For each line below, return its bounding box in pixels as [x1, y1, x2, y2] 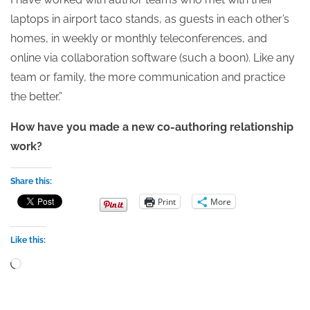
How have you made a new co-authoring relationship [10, 120, 293, 134]
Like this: [10, 235, 46, 245]
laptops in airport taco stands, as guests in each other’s [10, 12, 289, 26]
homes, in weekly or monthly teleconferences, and [10, 32, 267, 45]
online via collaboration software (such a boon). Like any [10, 51, 295, 64]
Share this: [10, 176, 52, 186]
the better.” [10, 90, 62, 103]
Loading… [21, 255, 67, 268]
